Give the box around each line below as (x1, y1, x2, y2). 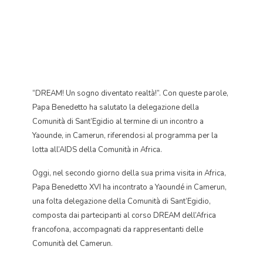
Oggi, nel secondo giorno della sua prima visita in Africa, (32, 168, 226, 178)
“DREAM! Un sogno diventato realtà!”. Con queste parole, (32, 88, 228, 99)
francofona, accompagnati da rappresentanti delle (32, 224, 203, 235)
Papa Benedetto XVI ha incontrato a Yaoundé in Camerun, (32, 182, 227, 193)
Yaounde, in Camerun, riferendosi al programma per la (32, 130, 218, 141)
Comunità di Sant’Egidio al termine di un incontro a (32, 116, 204, 127)
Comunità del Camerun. (32, 238, 113, 249)
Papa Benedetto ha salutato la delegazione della (32, 102, 199, 113)
